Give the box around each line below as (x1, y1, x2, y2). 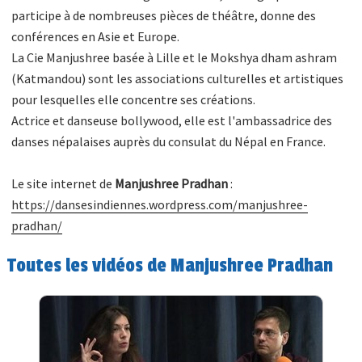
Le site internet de (11, 175, 116, 192)
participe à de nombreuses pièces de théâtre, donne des (11, 6, 317, 23)
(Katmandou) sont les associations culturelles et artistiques (11, 69, 344, 86)
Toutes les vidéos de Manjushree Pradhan (7, 254, 334, 277)
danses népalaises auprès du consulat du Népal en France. (11, 133, 326, 149)
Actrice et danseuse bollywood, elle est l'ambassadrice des (11, 112, 333, 128)
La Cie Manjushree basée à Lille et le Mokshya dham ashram (11, 48, 338, 65)
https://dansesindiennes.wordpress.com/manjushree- (11, 196, 309, 213)
